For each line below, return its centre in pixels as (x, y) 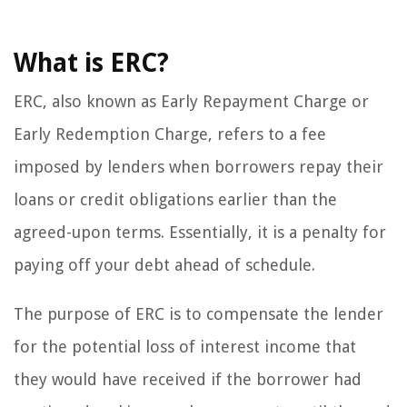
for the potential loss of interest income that (185, 346)
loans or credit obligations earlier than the (175, 199)
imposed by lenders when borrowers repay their (199, 166)
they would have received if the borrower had (188, 379)
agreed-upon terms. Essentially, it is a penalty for (200, 232)
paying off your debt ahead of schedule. (164, 264)
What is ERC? (91, 63)
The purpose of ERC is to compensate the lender (199, 313)
